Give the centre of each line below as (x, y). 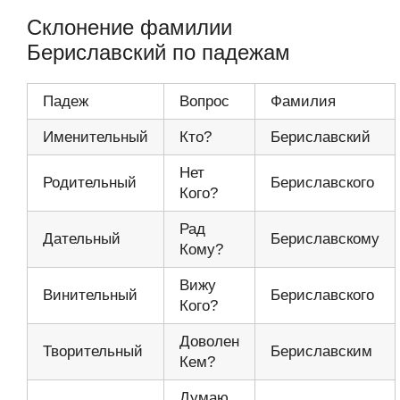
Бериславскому (325, 238)
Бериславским (321, 351)
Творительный (93, 351)
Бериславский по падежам (158, 52)
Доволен (209, 341)
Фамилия (303, 101)
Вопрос (204, 101)
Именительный (96, 137)
